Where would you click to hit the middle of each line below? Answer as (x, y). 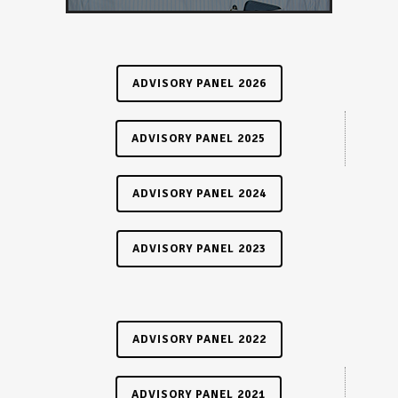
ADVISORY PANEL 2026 (199, 83)
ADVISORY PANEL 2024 (199, 193)
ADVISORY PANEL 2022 (199, 339)
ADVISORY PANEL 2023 (199, 248)
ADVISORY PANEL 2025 (199, 138)
